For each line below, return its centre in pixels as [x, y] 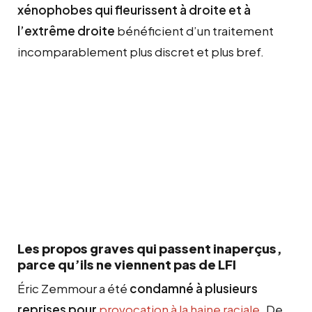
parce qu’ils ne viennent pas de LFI [127, 264]
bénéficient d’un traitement [194, 30]
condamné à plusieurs [194, 288]
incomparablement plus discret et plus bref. [141, 51]
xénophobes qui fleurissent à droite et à [134, 9]
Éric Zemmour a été [73, 288]
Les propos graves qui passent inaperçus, [150, 248]
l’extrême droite [66, 30]
